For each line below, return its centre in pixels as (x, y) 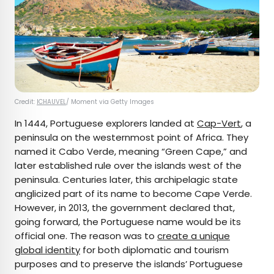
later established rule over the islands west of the (128, 166)
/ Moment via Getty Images (111, 102)
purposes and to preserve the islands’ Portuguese (129, 264)
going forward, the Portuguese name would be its (128, 222)
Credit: (26, 102)
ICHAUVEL (51, 102)
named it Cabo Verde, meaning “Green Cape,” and (131, 152)
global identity (47, 250)
